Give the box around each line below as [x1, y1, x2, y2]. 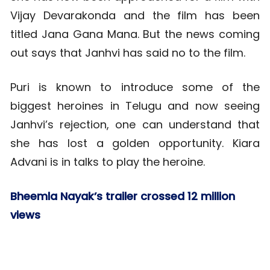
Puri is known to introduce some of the [10, 80, 260, 95]
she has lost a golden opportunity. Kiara [10, 136, 260, 151]
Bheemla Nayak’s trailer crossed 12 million [10, 189, 235, 204]
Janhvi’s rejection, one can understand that [10, 117, 260, 133]
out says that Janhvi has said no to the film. [10, 45, 245, 61]
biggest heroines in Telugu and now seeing [10, 98, 260, 114]
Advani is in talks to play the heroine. [10, 154, 205, 170]
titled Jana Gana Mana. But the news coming [10, 27, 260, 42]
